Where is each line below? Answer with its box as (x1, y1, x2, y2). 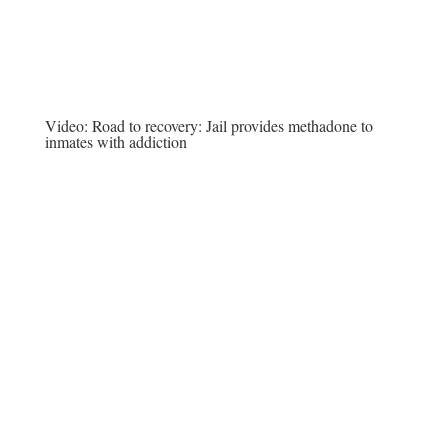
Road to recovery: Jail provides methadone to (91, 115, 373, 136)
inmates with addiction (44, 131, 187, 152)
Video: (44, 115, 92, 136)
